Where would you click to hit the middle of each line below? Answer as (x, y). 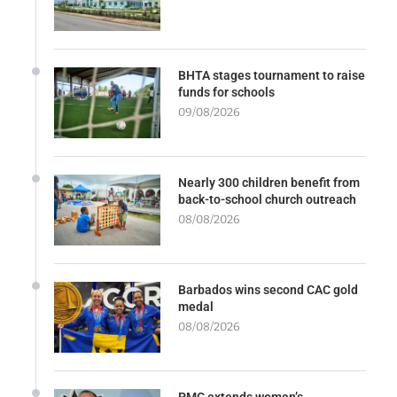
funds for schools (226, 92)
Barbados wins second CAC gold (268, 289)
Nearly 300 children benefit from (269, 182)
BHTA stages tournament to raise (272, 75)
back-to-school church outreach (267, 199)
